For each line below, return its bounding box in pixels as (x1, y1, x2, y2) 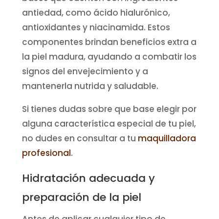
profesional (22, 147, 71, 159)
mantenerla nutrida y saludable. (22, 80, 158, 92)
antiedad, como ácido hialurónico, (22, 7, 170, 19)
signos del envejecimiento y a (22, 66, 148, 78)
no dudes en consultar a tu (22, 132, 138, 145)
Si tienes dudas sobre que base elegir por (22, 103, 197, 115)
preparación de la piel (22, 190, 141, 205)
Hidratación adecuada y (22, 171, 155, 186)
